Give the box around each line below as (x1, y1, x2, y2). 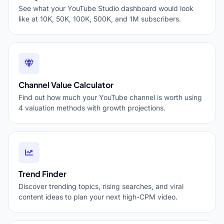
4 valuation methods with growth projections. (18, 103, 165, 112)
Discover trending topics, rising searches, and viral (18, 182, 183, 190)
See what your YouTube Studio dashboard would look (18, 4, 193, 12)
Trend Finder (18, 168, 66, 179)
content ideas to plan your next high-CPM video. (18, 192, 177, 201)
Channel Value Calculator (18, 79, 113, 90)
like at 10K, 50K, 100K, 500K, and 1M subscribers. (18, 14, 181, 23)
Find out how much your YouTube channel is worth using (18, 93, 202, 101)
